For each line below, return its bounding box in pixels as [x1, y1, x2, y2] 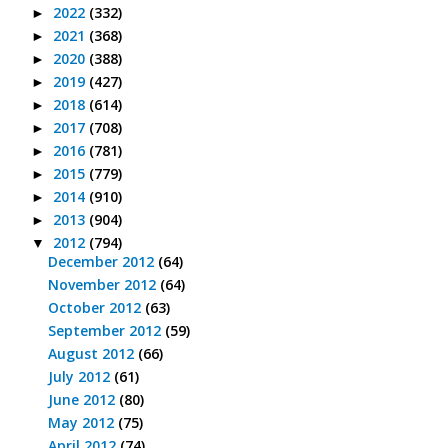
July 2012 [47, 367, 114, 387]
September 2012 [47, 321, 165, 341]
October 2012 [47, 298, 145, 318]
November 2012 [47, 275, 160, 295]
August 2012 [47, 344, 138, 364]
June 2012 [47, 390, 119, 410]
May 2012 [47, 413, 118, 433]
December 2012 [47, 252, 158, 272]
